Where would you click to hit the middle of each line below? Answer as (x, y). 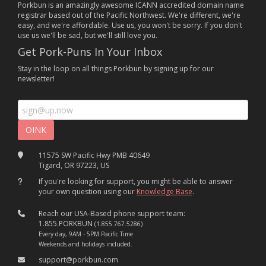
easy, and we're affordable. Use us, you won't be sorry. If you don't (130, 26)
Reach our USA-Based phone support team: (112, 214)
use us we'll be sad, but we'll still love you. (88, 36)
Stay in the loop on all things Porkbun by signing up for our (116, 69)
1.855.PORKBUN (66, 224)
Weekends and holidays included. (85, 244)
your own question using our (87, 192)
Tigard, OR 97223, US (74, 166)
